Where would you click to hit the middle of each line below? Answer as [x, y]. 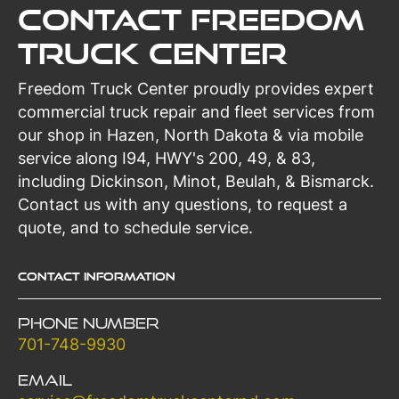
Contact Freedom [191, 19]
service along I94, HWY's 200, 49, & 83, [167, 158]
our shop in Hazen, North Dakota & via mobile [191, 135]
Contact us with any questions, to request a [183, 204]
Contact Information [97, 276]
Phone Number [89, 323]
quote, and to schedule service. [135, 228]
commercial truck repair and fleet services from [196, 112]
